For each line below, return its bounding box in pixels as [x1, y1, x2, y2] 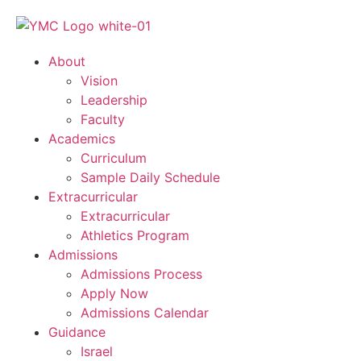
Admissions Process [81, 266, 202, 282]
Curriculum [81, 150, 147, 166]
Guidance [48, 324, 106, 340]
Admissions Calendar [81, 305, 209, 321]
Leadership [81, 92, 147, 108]
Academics [48, 131, 115, 147]
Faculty [81, 111, 125, 127]
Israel [81, 343, 113, 359]
